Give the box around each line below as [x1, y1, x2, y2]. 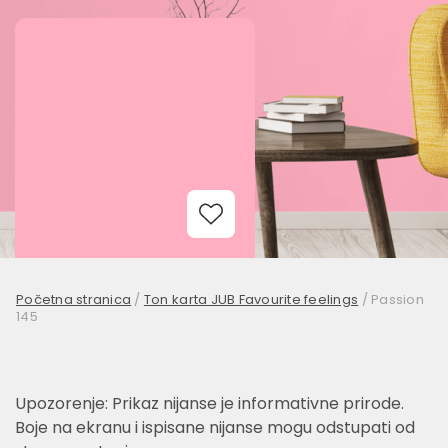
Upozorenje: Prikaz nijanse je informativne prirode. [15, 392, 404, 415]
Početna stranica [16, 290, 132, 309]
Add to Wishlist [210, 228, 325, 251]
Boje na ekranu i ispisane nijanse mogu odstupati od [15, 416, 415, 439]
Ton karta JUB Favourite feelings [143, 290, 359, 309]
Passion [371, 290, 424, 309]
